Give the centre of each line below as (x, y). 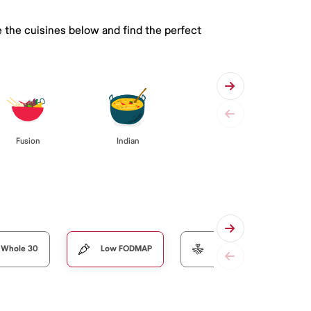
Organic (229, 249)
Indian (128, 141)
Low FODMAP (126, 249)
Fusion (28, 141)
